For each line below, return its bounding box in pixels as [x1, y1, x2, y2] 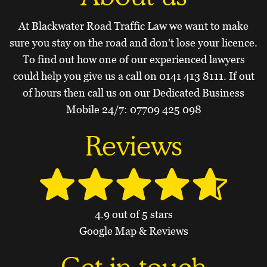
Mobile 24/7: [66, 103, 130, 116]
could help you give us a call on [13, 69, 159, 82]
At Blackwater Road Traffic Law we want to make [18, 19, 249, 32]
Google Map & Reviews [79, 225, 188, 238]
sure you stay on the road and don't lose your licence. [10, 36, 257, 49]
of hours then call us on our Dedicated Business [23, 86, 244, 99]
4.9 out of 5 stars [94, 208, 173, 221]
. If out [223, 69, 254, 82]
